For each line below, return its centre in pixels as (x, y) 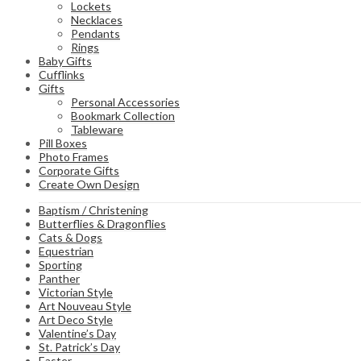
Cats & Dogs (71, 238)
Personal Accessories (125, 102)
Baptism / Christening (93, 210)
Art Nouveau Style (85, 306)
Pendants (95, 34)
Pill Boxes (63, 143)
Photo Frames (74, 157)
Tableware (97, 130)
